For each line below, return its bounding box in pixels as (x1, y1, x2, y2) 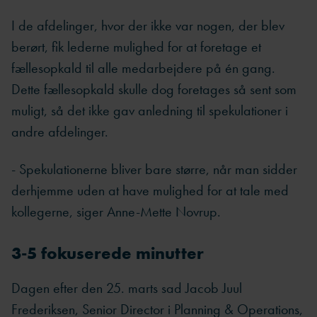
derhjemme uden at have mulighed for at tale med (11, 180, 289, 200)
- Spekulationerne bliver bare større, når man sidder (11, 159, 297, 178)
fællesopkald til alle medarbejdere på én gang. (11, 59, 275, 78)
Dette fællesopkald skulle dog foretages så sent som (11, 80, 296, 99)
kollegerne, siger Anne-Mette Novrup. (11, 202, 221, 221)
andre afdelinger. (11, 122, 108, 142)
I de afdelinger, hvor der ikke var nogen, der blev (11, 16, 284, 35)
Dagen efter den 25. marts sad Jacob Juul (11, 278, 242, 297)
